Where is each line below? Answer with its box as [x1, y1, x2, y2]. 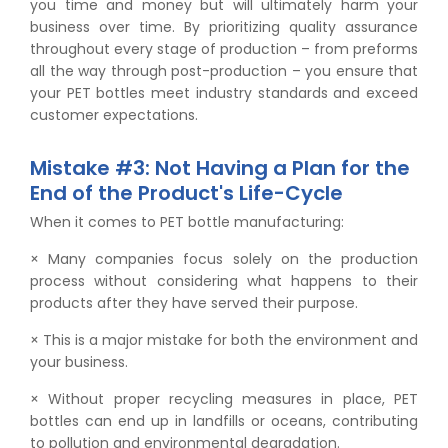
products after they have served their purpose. [30, 292, 362, 313]
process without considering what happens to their [30, 270, 418, 291]
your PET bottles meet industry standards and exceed [30, 82, 418, 103]
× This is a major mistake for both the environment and [30, 329, 418, 350]
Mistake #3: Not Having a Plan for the [30, 153, 410, 182]
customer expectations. [30, 104, 198, 125]
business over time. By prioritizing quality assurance [30, 16, 418, 37]
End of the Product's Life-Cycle [30, 178, 343, 207]
